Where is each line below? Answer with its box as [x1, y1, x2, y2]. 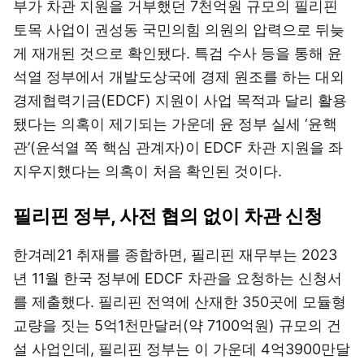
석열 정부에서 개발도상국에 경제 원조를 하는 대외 [13, 68, 344, 85]
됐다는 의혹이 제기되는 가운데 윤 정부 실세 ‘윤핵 [13, 115, 337, 132]
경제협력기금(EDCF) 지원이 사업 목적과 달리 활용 [13, 92, 347, 109]
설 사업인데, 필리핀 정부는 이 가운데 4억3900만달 [13, 340, 350, 357]
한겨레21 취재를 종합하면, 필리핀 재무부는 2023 [13, 246, 337, 263]
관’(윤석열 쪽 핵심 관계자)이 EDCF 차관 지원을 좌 [13, 139, 343, 156]
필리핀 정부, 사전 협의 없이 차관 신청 [13, 205, 323, 227]
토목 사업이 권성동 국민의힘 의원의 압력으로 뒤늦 [13, 21, 344, 38]
